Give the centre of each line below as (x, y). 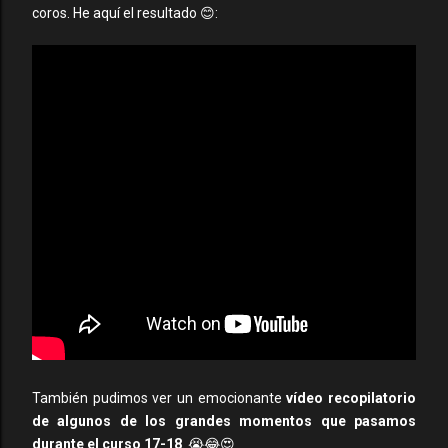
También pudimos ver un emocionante (159, 398)
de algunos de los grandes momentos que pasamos (224, 421)
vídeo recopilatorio (351, 398)
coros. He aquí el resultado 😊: (125, 13)
